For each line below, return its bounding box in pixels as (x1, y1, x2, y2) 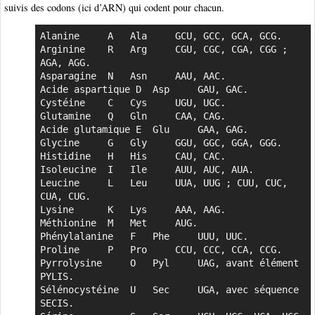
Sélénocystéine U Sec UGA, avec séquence (39, 284, 119, 296)
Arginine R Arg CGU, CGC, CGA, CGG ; (39, 44, 91, 56)
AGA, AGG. (39, 57, 91, 69)
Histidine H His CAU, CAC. (39, 150, 96, 162)
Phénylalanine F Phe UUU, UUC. (39, 231, 113, 243)
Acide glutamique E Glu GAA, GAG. (39, 124, 147, 136)
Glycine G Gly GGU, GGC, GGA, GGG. (39, 137, 85, 149)
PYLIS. (39, 271, 74, 283)
